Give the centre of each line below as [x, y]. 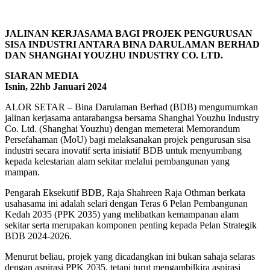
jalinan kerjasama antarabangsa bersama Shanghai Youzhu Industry [132, 118]
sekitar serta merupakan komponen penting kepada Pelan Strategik [131, 225]
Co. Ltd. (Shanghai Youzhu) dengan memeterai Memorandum [122, 128]
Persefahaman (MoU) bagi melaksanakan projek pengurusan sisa [128, 139]
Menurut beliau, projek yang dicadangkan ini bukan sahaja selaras [130, 256]
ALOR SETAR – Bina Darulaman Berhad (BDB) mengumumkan [131, 107]
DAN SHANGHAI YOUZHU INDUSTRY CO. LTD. [114, 55]
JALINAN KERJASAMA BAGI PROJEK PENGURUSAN [129, 33]
